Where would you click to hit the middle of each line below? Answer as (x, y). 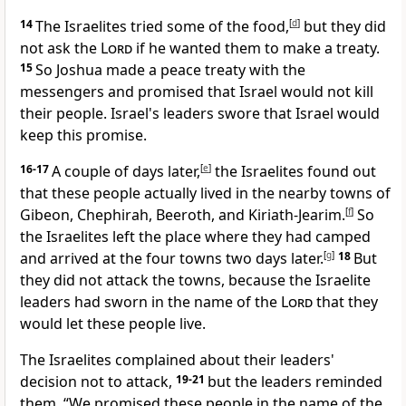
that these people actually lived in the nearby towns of (205, 193)
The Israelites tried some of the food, (162, 27)
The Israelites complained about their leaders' (177, 360)
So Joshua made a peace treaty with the (170, 70)
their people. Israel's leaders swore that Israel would (200, 114)
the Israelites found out (294, 172)
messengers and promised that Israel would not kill (197, 92)
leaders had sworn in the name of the (150, 302)
